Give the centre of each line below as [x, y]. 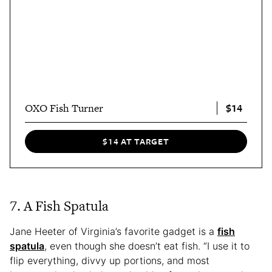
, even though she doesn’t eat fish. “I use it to [147, 246]
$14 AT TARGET [136, 141]
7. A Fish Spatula [59, 206]
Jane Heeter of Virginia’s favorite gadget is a [114, 231]
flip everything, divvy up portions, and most [110, 260]
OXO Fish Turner [64, 108]
